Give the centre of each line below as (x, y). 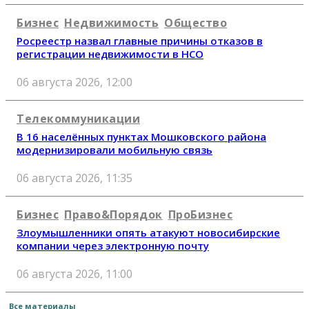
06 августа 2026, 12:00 (74, 82)
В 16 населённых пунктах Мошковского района (141, 136)
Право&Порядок (113, 215)
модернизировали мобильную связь (114, 149)
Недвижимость (111, 22)
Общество (196, 22)
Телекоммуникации (78, 118)
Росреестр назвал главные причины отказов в (140, 40)
